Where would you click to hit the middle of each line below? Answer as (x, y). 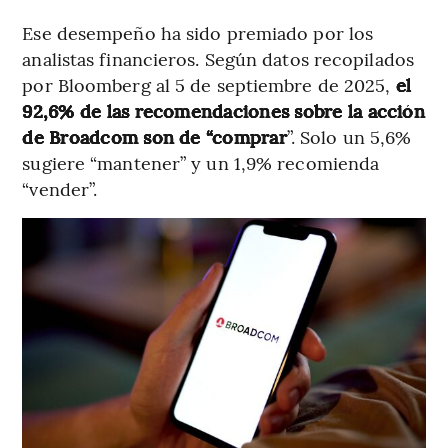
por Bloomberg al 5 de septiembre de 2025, (206, 84)
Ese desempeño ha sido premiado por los (198, 32)
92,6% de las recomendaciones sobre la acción (223, 110)
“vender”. (60, 188)
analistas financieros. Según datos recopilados (218, 58)
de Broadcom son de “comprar (154, 136)
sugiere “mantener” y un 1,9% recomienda (201, 162)
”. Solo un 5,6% (349, 136)
